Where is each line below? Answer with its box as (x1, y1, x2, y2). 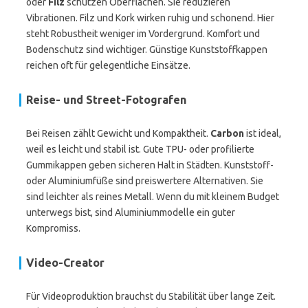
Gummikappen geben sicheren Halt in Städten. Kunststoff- (26, 159, 274, 170)
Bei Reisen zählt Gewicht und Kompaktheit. (26, 128, 210, 139)
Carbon (210, 128, 244, 139)
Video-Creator (26, 256, 104, 269)
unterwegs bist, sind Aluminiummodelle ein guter (26, 207, 235, 218)
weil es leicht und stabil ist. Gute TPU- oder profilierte (26, 144, 254, 155)
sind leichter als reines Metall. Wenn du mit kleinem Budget (26, 191, 279, 202)
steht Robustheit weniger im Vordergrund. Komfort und (26, 28, 260, 39)
